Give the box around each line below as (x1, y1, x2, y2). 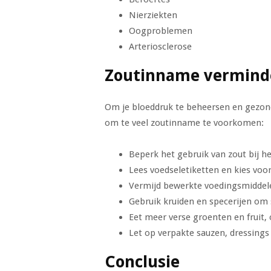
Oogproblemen (128, 25, 192, 36)
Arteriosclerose (128, 41, 192, 52)
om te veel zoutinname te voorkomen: (104, 117, 264, 128)
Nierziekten (128, 10, 177, 21)
